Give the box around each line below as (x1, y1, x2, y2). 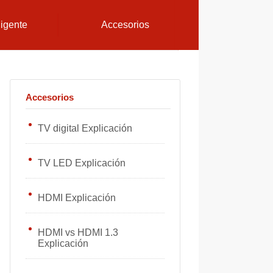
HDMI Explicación (38, 193, 116, 203)
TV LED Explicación (38, 158, 126, 168)
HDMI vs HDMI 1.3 (38, 227, 118, 238)
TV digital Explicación (38, 123, 132, 133)
